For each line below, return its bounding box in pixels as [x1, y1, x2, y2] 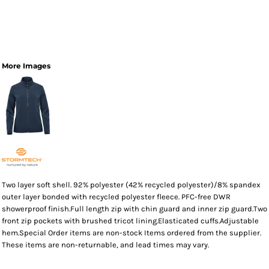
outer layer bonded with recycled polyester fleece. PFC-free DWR [2, 192, 231, 201]
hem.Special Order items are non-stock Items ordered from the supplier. [2, 228, 261, 237]
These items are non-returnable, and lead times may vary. [2, 240, 209, 249]
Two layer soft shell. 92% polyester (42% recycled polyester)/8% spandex [2, 180, 261, 189]
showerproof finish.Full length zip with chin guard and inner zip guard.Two [2, 204, 267, 213]
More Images [2, 61, 50, 70]
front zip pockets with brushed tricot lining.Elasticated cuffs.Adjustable [2, 216, 259, 225]
